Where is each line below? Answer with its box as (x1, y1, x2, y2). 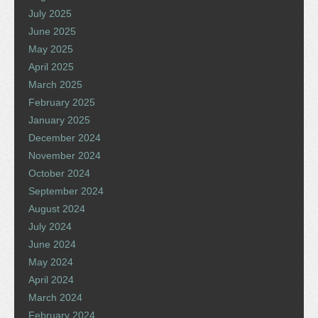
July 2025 (28, 7, 72, 19)
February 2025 (28, 96, 95, 108)
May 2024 (28, 256, 73, 268)
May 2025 (28, 43, 73, 55)
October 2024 (28, 167, 90, 179)
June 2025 (28, 25, 76, 37)
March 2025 (28, 78, 82, 90)
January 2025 (28, 114, 90, 126)
